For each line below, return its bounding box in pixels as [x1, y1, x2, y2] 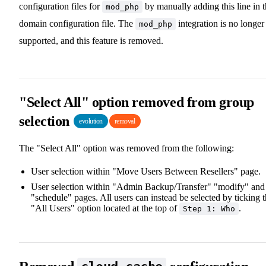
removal [114, 116, 135, 125]
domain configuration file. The [19, 18, 135, 28]
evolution [79, 116, 103, 125]
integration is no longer [176, 18, 264, 28]
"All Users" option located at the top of [31, 202, 179, 213]
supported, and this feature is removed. [19, 35, 163, 46]
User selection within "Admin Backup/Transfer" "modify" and [31, 181, 265, 192]
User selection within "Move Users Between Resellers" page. [31, 166, 261, 176]
